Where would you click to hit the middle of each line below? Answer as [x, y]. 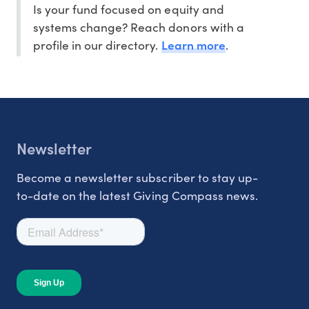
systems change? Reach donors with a [139, 27]
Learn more [193, 44]
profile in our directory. [97, 44]
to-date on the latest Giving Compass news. [137, 195]
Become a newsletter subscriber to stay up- [137, 177]
